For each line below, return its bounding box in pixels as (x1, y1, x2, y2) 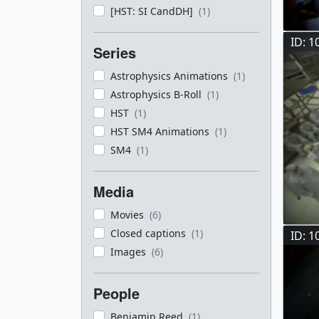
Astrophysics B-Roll (110, 88, 204, 101)
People (93, 283, 140, 303)
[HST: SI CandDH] (110, 4, 196, 18)
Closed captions (110, 226, 189, 240)
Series (93, 42, 136, 63)
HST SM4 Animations (110, 125, 212, 138)
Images (110, 245, 149, 258)
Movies (110, 208, 147, 221)
